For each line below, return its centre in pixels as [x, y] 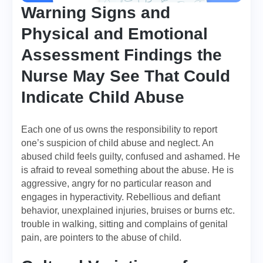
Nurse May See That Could [126, 76]
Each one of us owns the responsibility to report [119, 129]
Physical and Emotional [114, 34]
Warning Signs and [96, 13]
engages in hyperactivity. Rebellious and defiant [121, 197]
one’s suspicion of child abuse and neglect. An [117, 143]
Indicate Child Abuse [103, 97]
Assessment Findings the [122, 55]
